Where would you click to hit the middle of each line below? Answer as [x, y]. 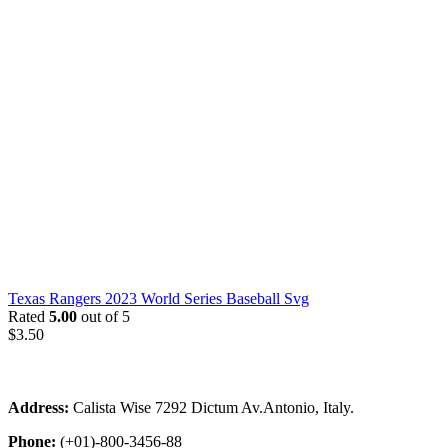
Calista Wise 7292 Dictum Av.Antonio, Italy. [211, 408]
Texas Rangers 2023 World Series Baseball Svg [158, 299]
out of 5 [103, 317]
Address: [38, 408]
